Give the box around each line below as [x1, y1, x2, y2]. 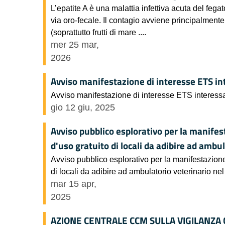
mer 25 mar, [51, 40, 99, 50]
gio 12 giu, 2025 [51, 102, 115, 113]
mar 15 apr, [51, 179, 96, 189]
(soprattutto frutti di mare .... [51, 28, 146, 37]
